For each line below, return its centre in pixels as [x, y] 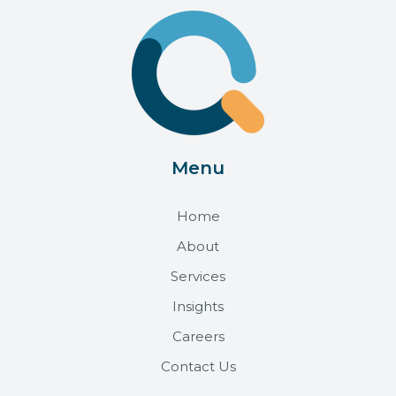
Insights [198, 306]
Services [198, 276]
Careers [198, 336]
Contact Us [198, 366]
